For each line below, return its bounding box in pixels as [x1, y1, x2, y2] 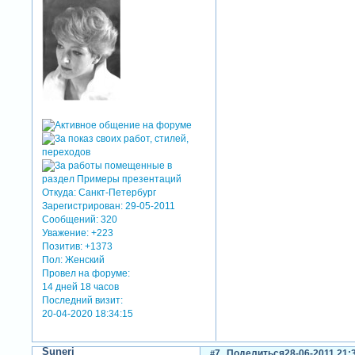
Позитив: [42, 240, 83, 252]
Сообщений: [42, 213, 99, 225]
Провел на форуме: [42, 267, 131, 279]
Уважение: [42, 227, 90, 239]
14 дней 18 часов [42, 281, 120, 292]
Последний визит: [42, 294, 124, 306]
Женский [63, 254, 105, 265]
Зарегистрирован [42, 200, 121, 212]
